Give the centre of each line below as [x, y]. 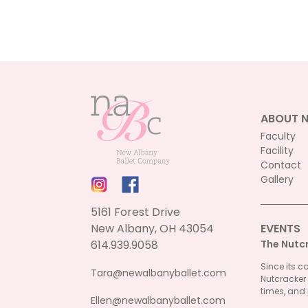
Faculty [278, 136]
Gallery [277, 179]
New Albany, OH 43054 [152, 228]
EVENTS [280, 229]
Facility [277, 151]
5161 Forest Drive [135, 212]
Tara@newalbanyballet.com [158, 273]
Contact [281, 165]
